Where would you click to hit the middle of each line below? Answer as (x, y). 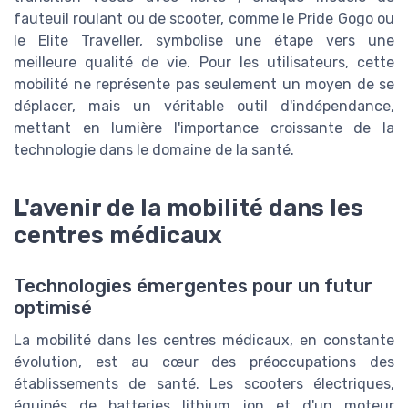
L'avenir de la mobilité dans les (189, 208)
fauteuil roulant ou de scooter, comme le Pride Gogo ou (204, 19)
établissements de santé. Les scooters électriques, (204, 384)
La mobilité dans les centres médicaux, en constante (204, 341)
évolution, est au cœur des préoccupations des (204, 362)
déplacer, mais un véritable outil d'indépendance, (204, 107)
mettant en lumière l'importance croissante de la (204, 128)
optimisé (53, 308)
